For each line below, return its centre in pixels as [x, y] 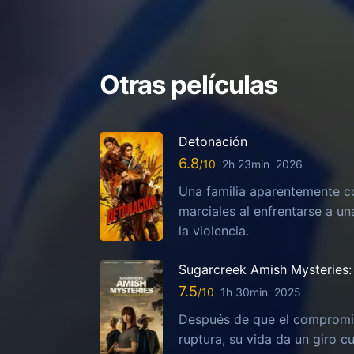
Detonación [213, 141]
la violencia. [214, 231]
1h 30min [244, 292]
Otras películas [188, 84]
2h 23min [246, 164]
